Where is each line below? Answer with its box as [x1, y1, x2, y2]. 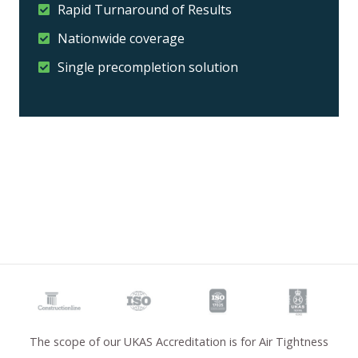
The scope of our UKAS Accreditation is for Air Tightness [30, 333, 328, 349]
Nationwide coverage [58, 29, 185, 47]
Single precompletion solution [58, 58, 238, 76]
